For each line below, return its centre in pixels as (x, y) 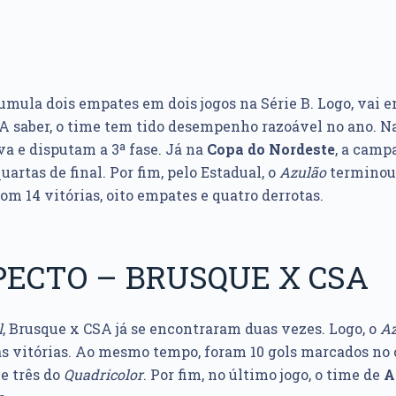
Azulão (303, 172)
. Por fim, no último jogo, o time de (263, 374)
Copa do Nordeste (271, 149)
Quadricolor (103, 374)
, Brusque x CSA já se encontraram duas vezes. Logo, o (191, 328)
